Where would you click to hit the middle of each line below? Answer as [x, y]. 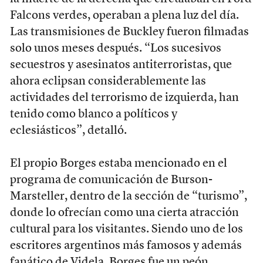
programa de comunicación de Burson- [111, 180]
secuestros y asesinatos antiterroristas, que [121, 65]
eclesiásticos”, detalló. [68, 131]
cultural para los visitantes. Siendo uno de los [126, 229]
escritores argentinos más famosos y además [126, 246]
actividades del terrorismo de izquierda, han [124, 98]
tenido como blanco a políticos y [93, 114]
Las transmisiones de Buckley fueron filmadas [129, 32]
